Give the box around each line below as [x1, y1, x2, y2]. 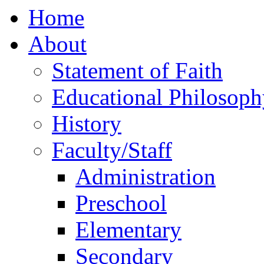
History [52, 111, 121, 136]
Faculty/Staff [52, 137, 172, 163]
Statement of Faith [52, 58, 223, 83]
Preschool [75, 190, 167, 216]
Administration [75, 164, 216, 189]
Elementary [75, 217, 181, 242]
